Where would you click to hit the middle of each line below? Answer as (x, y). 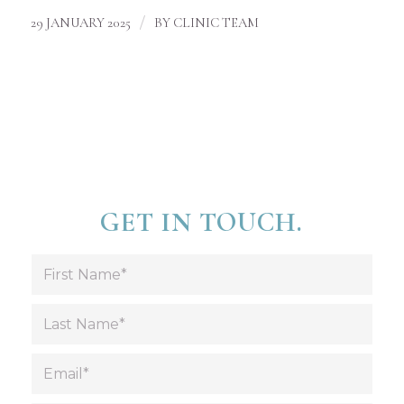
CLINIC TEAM (216, 23)
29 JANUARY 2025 (80, 23)
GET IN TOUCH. (202, 223)
